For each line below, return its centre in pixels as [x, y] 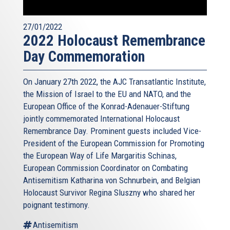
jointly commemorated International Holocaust [101, 119]
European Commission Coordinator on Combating [106, 168]
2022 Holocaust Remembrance [114, 41]
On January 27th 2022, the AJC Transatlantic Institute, [114, 82]
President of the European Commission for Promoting [114, 143]
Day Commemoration [84, 57]
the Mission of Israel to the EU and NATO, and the [107, 94]
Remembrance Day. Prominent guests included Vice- [112, 131]
